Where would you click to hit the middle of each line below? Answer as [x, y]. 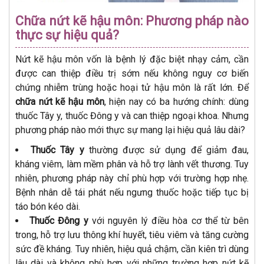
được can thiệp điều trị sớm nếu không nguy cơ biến [132, 74]
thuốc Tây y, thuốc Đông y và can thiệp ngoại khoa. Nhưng [132, 116]
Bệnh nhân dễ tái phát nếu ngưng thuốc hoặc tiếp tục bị [132, 193]
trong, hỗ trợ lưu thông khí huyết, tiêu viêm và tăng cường [132, 235]
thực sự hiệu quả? [67, 35]
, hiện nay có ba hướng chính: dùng [176, 102]
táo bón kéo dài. [48, 207]
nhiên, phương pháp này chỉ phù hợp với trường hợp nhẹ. [132, 179]
